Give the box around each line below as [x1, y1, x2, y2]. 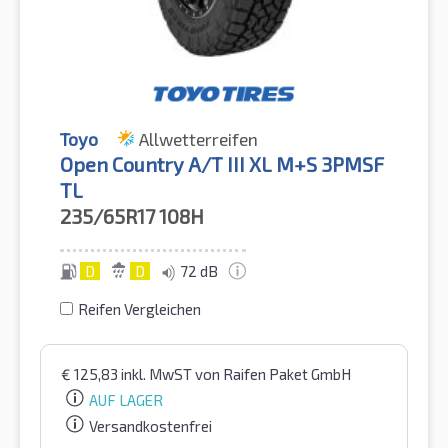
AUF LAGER [89, 391, 163, 410]
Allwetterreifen [139, 128, 258, 151]
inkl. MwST [121, 365, 195, 384]
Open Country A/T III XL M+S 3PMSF [60, 152, 384, 177]
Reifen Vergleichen [78, 300, 201, 319]
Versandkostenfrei [89, 416, 212, 435]
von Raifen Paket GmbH [195, 365, 351, 384]
